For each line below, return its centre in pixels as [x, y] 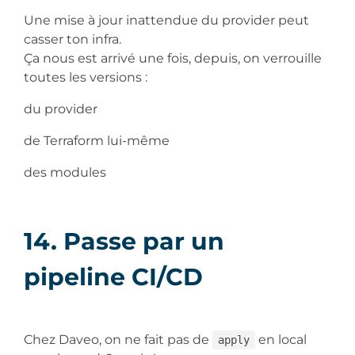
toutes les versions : [87, 77]
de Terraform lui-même [98, 140]
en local [281, 339]
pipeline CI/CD [116, 277]
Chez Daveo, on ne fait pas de [118, 339]
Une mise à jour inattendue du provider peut [166, 20]
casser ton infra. [74, 39]
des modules [67, 172]
